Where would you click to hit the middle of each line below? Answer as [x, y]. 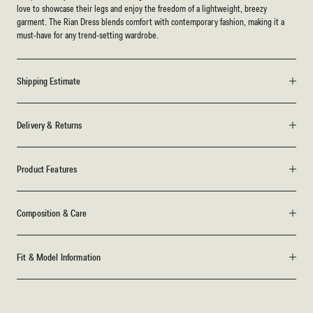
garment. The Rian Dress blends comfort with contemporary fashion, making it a [151, 22]
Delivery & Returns [50, 125]
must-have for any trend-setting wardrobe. [88, 35]
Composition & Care [52, 213]
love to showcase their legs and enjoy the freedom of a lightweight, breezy [142, 9]
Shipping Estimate [49, 81]
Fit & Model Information [59, 257]
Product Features [47, 169]
